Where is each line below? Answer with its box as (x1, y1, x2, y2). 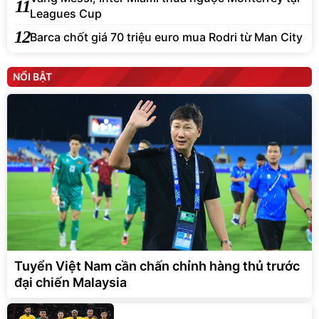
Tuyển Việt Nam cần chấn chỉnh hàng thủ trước (14, 258, 300, 274)
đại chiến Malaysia (14, 275, 127, 291)
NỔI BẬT (13, 70, 52, 83)
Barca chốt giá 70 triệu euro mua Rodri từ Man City (30, 29, 303, 44)
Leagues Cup (30, 6, 102, 21)
